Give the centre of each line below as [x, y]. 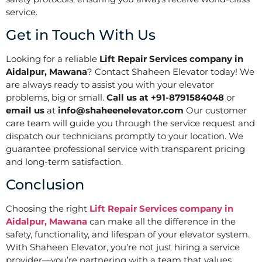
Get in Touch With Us [81, 35]
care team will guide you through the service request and [130, 123]
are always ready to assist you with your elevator [110, 84]
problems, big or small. [56, 97]
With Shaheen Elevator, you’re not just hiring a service [123, 247]
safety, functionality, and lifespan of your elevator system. [128, 235]
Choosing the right [48, 209]
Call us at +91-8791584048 [165, 97]
